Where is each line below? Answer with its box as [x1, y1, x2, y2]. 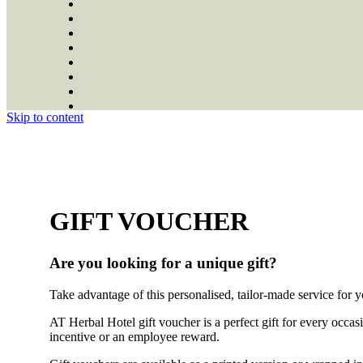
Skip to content [6, 110, 83, 124]
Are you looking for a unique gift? [49, 254, 278, 271]
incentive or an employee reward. [49, 329, 220, 344]
